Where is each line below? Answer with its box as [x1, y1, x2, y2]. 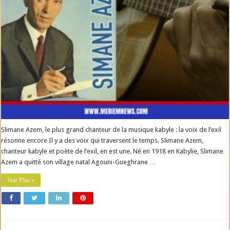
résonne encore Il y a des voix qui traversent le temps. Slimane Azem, [1, 137, 204, 145]
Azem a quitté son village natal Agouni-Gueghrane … [1, 158, 157, 166]
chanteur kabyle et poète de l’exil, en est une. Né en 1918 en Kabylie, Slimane [1, 147, 224, 156]
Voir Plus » [7, 177, 35, 184]
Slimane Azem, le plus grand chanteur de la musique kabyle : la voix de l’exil [1, 126, 222, 134]
